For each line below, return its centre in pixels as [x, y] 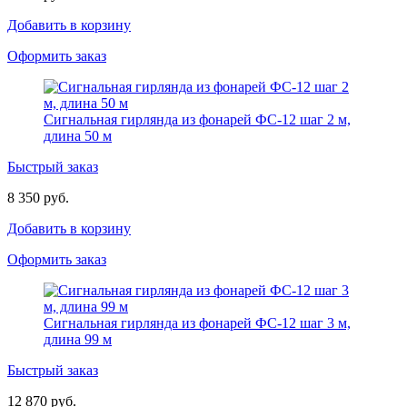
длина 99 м [78, 339]
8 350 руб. [38, 197]
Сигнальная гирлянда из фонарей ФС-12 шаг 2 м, [197, 119]
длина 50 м [78, 135]
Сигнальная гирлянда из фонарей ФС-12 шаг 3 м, [197, 323]
